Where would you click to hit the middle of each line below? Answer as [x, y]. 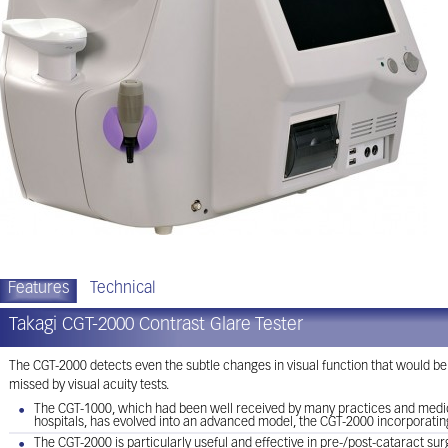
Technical [123, 289]
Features [38, 289]
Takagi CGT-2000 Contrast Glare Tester [156, 325]
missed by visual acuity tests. [89, 385]
